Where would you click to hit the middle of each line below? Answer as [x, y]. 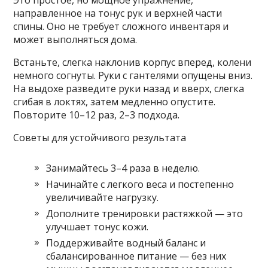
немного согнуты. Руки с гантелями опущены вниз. [133, 76]
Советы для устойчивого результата [100, 138]
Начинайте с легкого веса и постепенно [140, 185]
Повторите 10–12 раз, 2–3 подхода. [97, 115]
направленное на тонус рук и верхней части [118, 13]
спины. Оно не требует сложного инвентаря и [121, 27]
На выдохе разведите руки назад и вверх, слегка [129, 89]
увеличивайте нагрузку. [103, 198]
